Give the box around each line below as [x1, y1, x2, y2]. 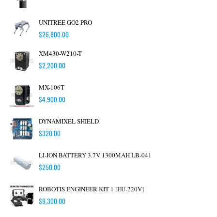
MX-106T [39, 83, 64, 92]
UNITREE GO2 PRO [39, 18, 92, 27]
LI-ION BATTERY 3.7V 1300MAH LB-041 [39, 151, 152, 160]
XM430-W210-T [39, 49, 82, 58]
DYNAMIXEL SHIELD [39, 117, 99, 126]
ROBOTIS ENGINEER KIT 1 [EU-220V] [39, 185, 144, 194]
